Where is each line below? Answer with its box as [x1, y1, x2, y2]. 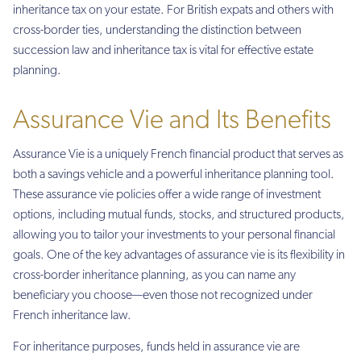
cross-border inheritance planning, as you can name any [13, 269, 296, 283]
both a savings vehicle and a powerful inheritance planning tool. [13, 168, 334, 182]
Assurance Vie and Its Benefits [13, 108, 331, 135]
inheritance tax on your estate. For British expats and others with [13, 4, 334, 18]
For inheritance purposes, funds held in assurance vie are [13, 341, 300, 355]
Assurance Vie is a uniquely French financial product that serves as [13, 148, 343, 162]
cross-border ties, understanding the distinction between [13, 24, 301, 38]
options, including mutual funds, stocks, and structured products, [13, 209, 345, 222]
